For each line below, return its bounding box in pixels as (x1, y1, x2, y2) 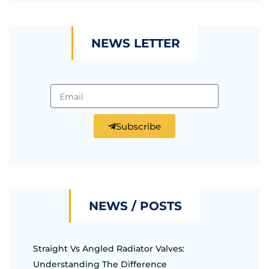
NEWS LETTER (91, 36, 180, 51)
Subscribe (116, 120, 161, 132)
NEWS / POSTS (89, 199, 182, 214)
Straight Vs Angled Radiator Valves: (33, 243, 184, 255)
